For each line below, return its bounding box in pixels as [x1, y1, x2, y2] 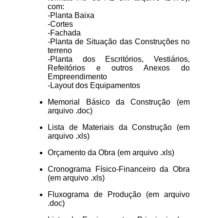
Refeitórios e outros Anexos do [48, 63, 190, 72]
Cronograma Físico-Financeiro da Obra [48, 164, 190, 173]
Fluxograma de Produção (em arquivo [48, 190, 190, 199]
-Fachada [48, 28, 81, 37]
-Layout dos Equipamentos [48, 81, 141, 90]
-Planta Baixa [48, 11, 95, 19]
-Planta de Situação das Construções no [48, 37, 190, 46]
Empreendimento [48, 72, 108, 81]
